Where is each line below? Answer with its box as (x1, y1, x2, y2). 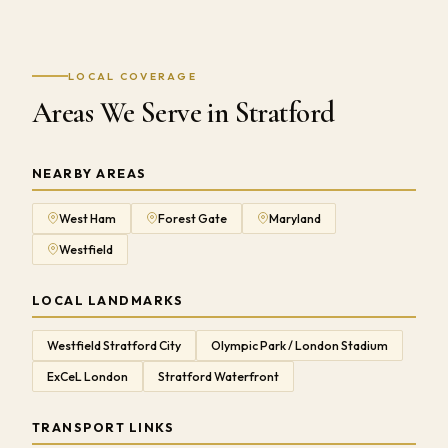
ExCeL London (47, 368, 128, 384)
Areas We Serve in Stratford (32, 94, 335, 130)
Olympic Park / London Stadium (211, 337, 388, 353)
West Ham (59, 210, 116, 226)
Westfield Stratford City (47, 337, 181, 353)
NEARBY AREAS (32, 165, 147, 181)
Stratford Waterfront (158, 368, 279, 384)
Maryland (269, 210, 321, 226)
